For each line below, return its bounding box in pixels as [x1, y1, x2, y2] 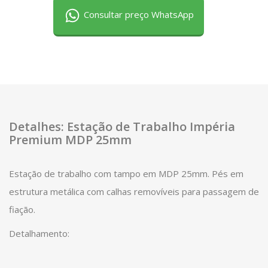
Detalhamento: [9, 227, 69, 239]
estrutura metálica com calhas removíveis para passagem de [9, 185, 259, 197]
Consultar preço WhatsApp [81, 8, 194, 20]
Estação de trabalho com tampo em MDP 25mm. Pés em [9, 167, 243, 179]
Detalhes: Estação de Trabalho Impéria [9, 118, 235, 135]
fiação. [9, 203, 40, 215]
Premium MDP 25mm [9, 131, 132, 148]
